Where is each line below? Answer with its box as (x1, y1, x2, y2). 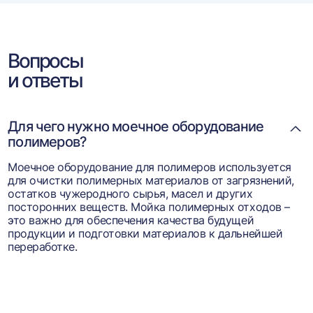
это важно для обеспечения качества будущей (8, 213, 254, 227)
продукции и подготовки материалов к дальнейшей (8, 226, 283, 240)
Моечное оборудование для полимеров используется (8, 160, 291, 174)
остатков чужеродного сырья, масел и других (8, 187, 253, 201)
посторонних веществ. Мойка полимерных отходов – (8, 200, 290, 214)
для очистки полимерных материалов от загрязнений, (8, 173, 294, 187)
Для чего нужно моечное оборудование (8, 118, 264, 135)
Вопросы (8, 49, 83, 73)
